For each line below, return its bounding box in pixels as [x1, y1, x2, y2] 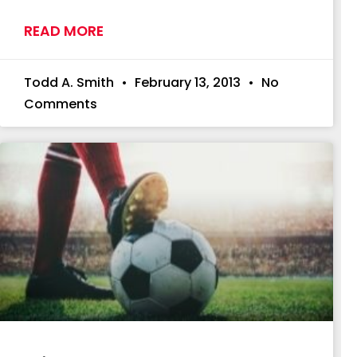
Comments [24, 94, 97, 113]
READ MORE [24, 21, 104, 41]
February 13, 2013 [131, 73, 244, 92]
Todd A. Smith [24, 73, 117, 92]
